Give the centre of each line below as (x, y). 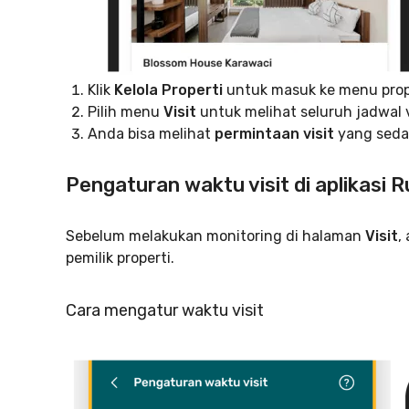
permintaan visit (274, 134)
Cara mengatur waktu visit (165, 310)
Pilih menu (126, 112)
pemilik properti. (120, 258)
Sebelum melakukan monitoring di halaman (215, 236)
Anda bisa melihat (151, 134)
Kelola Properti (168, 90)
